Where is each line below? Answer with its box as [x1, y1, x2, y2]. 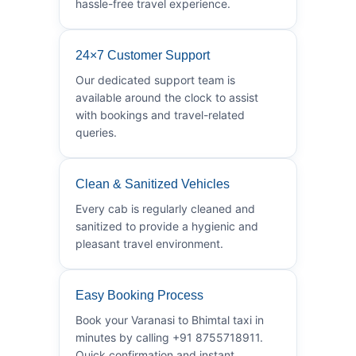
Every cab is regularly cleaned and [75, 201, 255, 215]
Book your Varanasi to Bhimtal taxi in [75, 312, 264, 327]
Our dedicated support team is [75, 72, 235, 87]
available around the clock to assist [75, 90, 258, 104]
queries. [75, 125, 117, 139]
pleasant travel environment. [75, 236, 223, 250]
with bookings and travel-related [75, 107, 245, 122]
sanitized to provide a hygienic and [75, 219, 258, 233]
